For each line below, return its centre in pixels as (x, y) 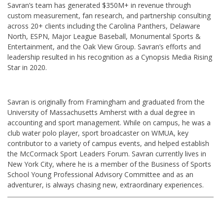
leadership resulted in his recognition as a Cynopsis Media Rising (110, 57)
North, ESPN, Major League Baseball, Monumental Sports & (104, 37)
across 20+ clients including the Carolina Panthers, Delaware (104, 26)
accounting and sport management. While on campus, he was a (109, 123)
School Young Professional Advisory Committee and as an (100, 175)
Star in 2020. (27, 68)
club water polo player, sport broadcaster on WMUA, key (98, 133)
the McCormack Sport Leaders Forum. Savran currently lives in (107, 154)
